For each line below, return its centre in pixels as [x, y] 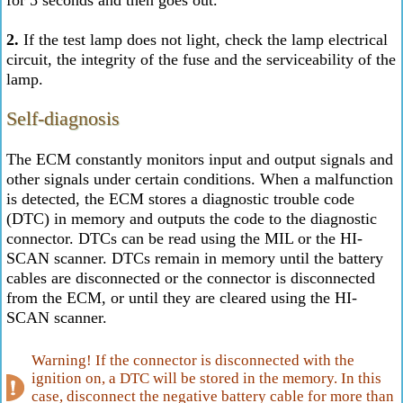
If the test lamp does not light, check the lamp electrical [203, 40]
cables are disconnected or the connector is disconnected [191, 278]
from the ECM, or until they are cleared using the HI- [182, 298]
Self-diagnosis [63, 118]
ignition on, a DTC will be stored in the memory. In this [206, 378]
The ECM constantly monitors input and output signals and [200, 159]
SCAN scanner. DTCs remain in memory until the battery [195, 258]
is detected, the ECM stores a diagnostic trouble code [180, 199]
